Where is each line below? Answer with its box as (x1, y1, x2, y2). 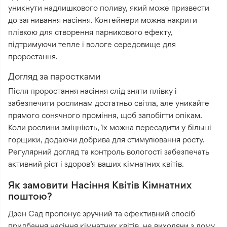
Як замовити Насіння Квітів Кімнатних (8, 179, 192, 192)
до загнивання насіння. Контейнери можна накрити (8, 15, 197, 25)
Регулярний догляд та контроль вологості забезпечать (8, 147, 209, 157)
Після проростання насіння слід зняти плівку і (8, 86, 177, 96)
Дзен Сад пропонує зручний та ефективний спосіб (8, 209, 195, 219)
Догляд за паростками (8, 71, 100, 82)
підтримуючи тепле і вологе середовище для (8, 40, 176, 50)
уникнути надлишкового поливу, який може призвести (8, 3, 209, 13)
